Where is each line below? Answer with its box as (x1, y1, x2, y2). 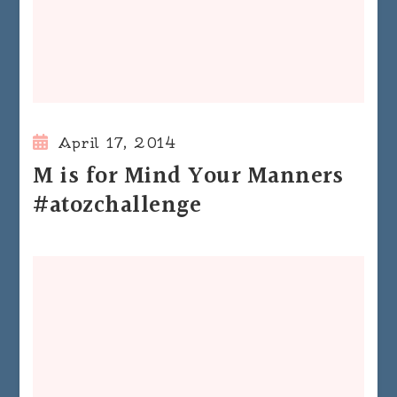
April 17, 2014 (58, 135, 177, 152)
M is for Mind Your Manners (33, 159, 344, 196)
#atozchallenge (33, 188, 202, 225)
